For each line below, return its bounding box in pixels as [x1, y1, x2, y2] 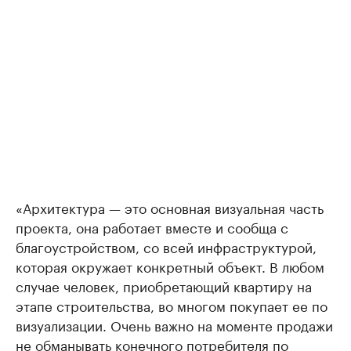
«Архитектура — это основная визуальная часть [16, 197, 324, 217]
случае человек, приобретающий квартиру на [16, 275, 312, 295]
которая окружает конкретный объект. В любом [16, 255, 324, 276]
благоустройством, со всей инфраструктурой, [16, 236, 317, 256]
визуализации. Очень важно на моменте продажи [16, 314, 333, 335]
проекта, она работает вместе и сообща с [16, 216, 288, 237]
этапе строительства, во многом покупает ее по [16, 295, 327, 315]
